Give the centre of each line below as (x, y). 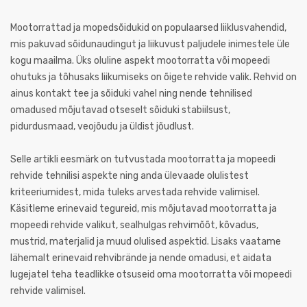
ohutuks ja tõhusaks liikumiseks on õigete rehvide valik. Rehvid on (153, 77)
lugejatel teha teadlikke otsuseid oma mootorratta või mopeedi (151, 274)
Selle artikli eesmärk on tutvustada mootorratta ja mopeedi (143, 159)
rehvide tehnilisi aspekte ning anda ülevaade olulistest (130, 176)
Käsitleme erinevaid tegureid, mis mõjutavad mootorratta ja (144, 209)
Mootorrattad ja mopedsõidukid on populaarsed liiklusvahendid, (148, 28)
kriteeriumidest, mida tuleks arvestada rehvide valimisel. (135, 192)
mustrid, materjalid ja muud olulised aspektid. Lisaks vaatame (146, 242)
